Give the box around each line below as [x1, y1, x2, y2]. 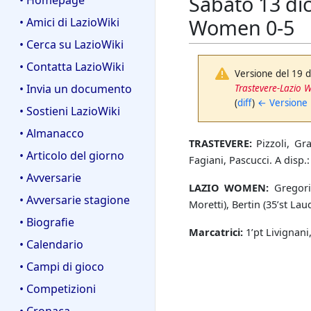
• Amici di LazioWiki [19, 15, 119, 31]
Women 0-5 [189, 13, 294, 41]
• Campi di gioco [19, 258, 104, 274]
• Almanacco [19, 126, 84, 142]
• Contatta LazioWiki [19, 59, 124, 75]
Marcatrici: [189, 225, 243, 239]
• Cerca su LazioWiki [19, 37, 124, 53]
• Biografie [19, 214, 74, 230]
